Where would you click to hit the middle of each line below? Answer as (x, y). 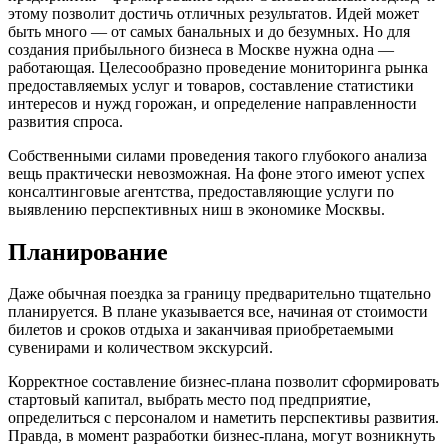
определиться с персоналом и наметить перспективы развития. (223, 418)
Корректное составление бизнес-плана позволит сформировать (223, 382)
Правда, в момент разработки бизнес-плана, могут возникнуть (221, 436)
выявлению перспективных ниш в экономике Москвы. (196, 209)
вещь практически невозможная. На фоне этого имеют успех (216, 173)
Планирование (88, 251)
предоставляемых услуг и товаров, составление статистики (211, 85)
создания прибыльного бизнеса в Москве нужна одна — (201, 49)
